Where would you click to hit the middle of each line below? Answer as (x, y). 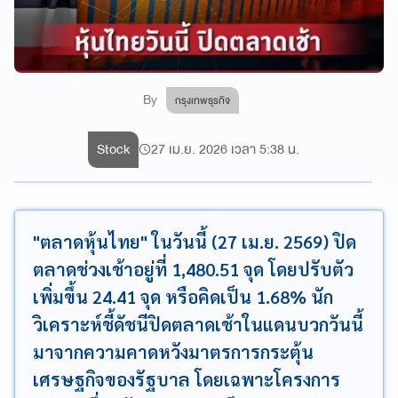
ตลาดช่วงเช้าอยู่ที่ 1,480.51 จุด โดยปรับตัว (193, 269)
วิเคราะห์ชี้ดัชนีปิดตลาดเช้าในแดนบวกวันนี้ (198, 324)
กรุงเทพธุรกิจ (203, 100)
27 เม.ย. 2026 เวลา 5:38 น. (225, 149)
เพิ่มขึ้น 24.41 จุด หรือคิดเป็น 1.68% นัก (183, 297)
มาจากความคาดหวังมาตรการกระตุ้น (173, 352)
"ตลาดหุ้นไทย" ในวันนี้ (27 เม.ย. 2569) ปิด (195, 242)
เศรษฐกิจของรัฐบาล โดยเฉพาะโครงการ (187, 379)
